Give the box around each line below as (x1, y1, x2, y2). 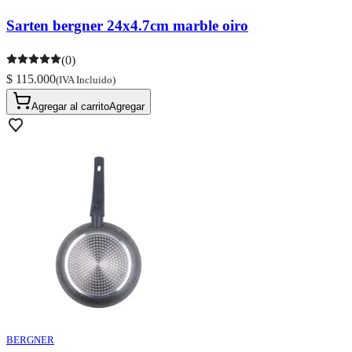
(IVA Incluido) (56, 74, 115, 86)
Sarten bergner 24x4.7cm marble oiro (6, 16, 248, 34)
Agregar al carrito (31, 101, 109, 113)
